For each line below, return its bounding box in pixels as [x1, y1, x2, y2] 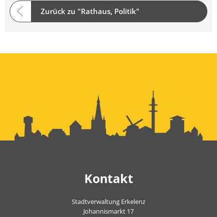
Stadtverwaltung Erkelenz [72, 197, 145, 206]
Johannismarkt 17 [83, 206, 134, 216]
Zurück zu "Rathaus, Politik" [41, 6, 139, 16]
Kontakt [84, 170, 133, 186]
